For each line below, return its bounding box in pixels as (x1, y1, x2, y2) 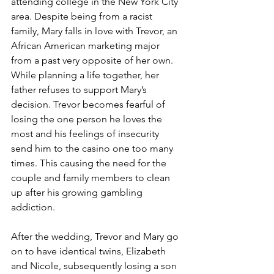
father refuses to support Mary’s (11, 83, 149, 95)
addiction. (11, 201, 55, 213)
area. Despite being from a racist (11, 10, 155, 22)
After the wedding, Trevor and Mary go (11, 230, 181, 242)
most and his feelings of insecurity (11, 127, 161, 139)
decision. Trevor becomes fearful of (11, 98, 168, 110)
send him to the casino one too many (11, 142, 176, 154)
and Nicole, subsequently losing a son (11, 259, 179, 272)
